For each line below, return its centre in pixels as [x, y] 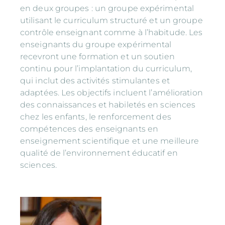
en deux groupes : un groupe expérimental [107, 9]
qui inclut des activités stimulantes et [95, 81]
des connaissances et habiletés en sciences [108, 105]
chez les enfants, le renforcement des [96, 117]
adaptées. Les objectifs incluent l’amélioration [111, 93]
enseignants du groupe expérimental [96, 45]
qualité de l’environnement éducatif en [99, 153]
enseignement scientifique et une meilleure [110, 141]
